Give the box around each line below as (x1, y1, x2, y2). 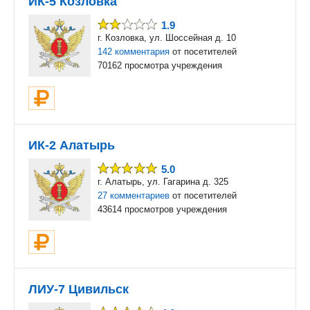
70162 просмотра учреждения (98, 60, 222, 71)
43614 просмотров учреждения (98, 204, 227, 215)
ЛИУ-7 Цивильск (28, 282, 129, 296)
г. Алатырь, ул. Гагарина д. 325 (98, 176, 228, 187)
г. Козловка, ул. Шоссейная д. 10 (98, 33, 236, 43)
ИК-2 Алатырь (28, 138, 115, 152)
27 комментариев (98, 190, 170, 201)
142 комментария (98, 46, 170, 57)
